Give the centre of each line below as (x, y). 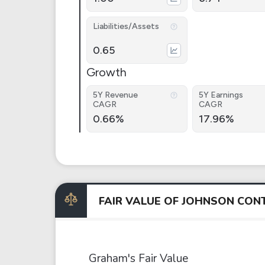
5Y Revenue (115, 95)
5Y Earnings (221, 95)
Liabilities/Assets (126, 26)
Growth (106, 72)
